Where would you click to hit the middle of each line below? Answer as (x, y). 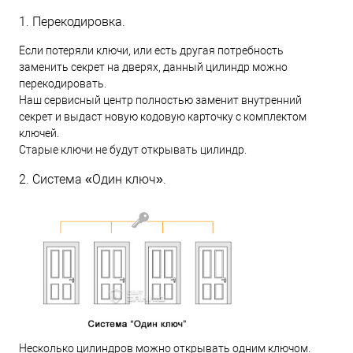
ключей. (39, 133)
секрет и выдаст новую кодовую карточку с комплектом (163, 116)
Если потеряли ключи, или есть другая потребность (151, 50)
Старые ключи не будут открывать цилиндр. (133, 149)
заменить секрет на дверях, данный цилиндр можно (153, 67)
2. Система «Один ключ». (93, 179)
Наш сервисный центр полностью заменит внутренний (160, 100)
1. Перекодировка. (72, 21)
